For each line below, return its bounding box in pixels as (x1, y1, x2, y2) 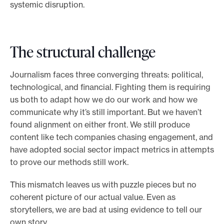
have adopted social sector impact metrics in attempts (10, 144, 214, 155)
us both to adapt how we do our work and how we (10, 94, 197, 105)
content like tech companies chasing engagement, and (10, 132, 213, 142)
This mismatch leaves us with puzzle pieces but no (10, 179, 196, 190)
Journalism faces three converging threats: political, (10, 69, 203, 80)
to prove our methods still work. (10, 157, 128, 167)
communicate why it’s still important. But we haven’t (10, 107, 202, 117)
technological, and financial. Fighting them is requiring (10, 82, 210, 92)
